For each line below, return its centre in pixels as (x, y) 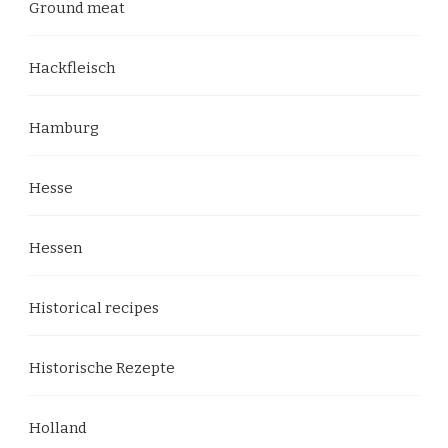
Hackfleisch (72, 67)
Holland (58, 427)
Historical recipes (94, 307)
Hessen (55, 247)
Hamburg (64, 127)
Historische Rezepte (102, 367)
